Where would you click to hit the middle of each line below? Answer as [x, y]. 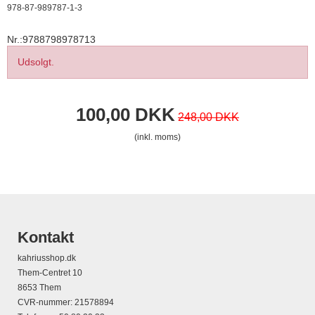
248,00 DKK [208, 117]
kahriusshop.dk [47, 258]
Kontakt [46, 238]
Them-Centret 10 [50, 273]
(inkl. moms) [157, 137]
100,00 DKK [126, 115]
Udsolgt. [36, 62]
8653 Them [39, 288]
